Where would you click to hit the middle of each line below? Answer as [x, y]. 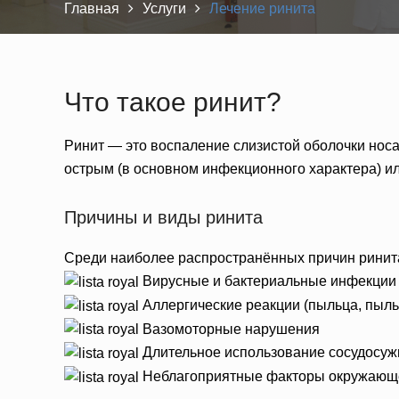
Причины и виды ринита [163, 217]
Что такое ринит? [173, 102]
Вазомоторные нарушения [229, 329]
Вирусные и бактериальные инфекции [268, 281]
